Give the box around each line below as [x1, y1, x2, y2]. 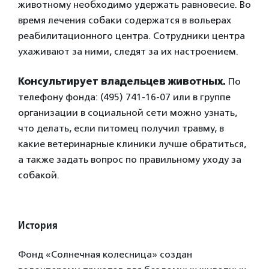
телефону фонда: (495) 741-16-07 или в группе [18, 91, 231, 103]
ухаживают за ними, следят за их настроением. [18, 46, 238, 57]
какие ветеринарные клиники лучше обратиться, [18, 138, 246, 150]
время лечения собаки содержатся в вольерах [18, 14, 231, 26]
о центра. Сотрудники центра [107, 30, 245, 41]
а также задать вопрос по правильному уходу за [18, 154, 241, 165]
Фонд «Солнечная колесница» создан [18, 249, 192, 260]
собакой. [18, 169, 59, 181]
